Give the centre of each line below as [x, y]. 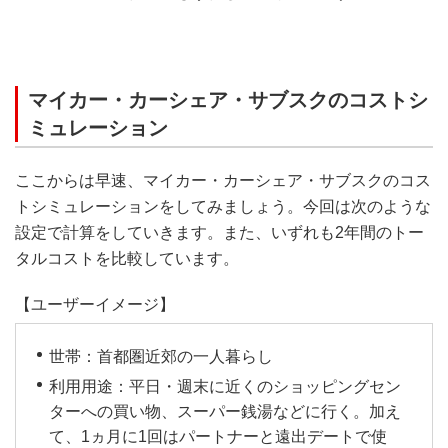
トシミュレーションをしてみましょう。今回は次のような [223, 206]
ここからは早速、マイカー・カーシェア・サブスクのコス [223, 180]
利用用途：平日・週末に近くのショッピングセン [225, 386]
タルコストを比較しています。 [127, 258]
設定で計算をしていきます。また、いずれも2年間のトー [219, 232]
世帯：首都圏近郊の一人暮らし [161, 356]
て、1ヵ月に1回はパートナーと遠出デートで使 [218, 436]
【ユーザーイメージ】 [95, 304]
